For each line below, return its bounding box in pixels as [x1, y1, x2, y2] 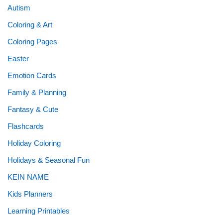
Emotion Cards [7, 71, 56, 80]
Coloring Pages [7, 37, 57, 46]
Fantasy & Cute [7, 105, 58, 114]
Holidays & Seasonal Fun [7, 156, 90, 165]
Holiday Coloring [7, 139, 61, 148]
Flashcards [7, 122, 44, 131]
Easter [7, 54, 29, 63]
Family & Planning [7, 88, 66, 97]
